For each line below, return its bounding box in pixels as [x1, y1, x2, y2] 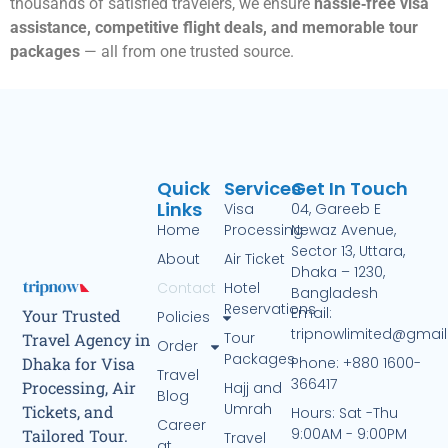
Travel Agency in [22, 329, 152, 351]
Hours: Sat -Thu [291, 402, 399, 423]
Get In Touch [291, 176, 409, 202]
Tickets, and [22, 401, 115, 423]
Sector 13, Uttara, [291, 241, 406, 262]
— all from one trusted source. [80, 42, 294, 62]
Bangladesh [291, 283, 379, 304]
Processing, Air [22, 377, 137, 399]
